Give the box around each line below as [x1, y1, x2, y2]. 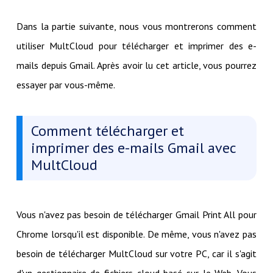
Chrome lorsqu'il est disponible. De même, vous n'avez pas [16, 227, 257, 240]
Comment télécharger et [30, 121, 184, 140]
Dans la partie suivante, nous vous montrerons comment [16, 19, 257, 32]
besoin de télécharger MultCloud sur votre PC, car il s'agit [16, 247, 257, 260]
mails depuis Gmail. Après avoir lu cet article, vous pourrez [16, 58, 257, 71]
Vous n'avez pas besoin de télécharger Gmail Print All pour [16, 208, 257, 221]
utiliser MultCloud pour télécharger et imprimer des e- [16, 39, 257, 52]
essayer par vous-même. [16, 78, 115, 91]
